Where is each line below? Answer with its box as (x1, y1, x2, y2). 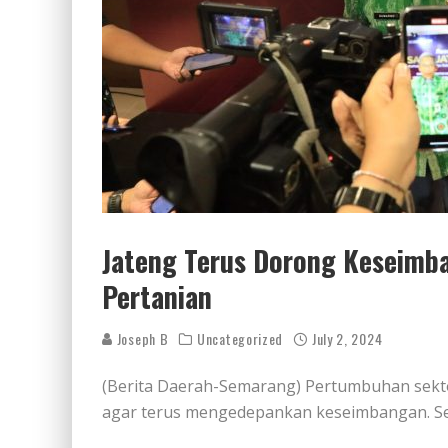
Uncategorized (197, 328, 284, 349)
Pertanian (102, 276, 212, 317)
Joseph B (113, 328, 169, 349)
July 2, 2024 (311, 328, 383, 349)
